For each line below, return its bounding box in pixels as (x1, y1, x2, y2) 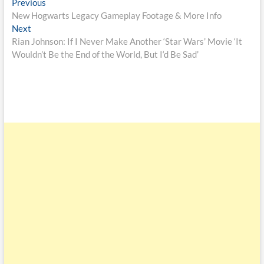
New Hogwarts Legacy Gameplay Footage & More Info (11, 10, 222, 21)
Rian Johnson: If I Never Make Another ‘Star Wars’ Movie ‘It (11, 36, 242, 47)
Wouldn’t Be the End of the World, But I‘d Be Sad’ (11, 49, 199, 60)
